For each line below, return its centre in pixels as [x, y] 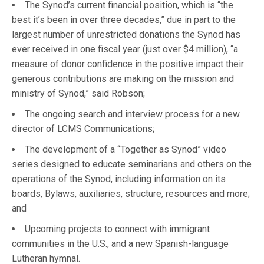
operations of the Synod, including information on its [119, 179]
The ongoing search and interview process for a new [132, 114]
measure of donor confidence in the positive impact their [128, 64]
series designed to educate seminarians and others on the [132, 164]
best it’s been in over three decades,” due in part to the [124, 20]
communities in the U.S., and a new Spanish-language [120, 244]
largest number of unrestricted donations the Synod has [126, 35]
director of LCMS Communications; [84, 129]
